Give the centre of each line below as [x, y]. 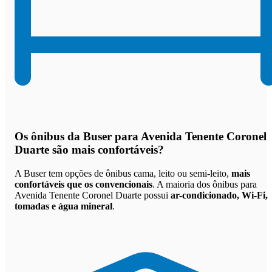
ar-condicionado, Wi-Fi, [219, 195]
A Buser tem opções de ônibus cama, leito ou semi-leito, [123, 173]
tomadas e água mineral [63, 206]
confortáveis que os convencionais [83, 184]
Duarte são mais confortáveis [86, 150]
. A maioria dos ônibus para [205, 184]
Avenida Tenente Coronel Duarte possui [93, 195]
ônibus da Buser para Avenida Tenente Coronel [149, 137]
